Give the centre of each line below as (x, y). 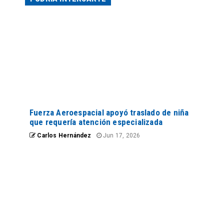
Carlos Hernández (63, 136)
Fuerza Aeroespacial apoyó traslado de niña (109, 113)
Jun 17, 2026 (121, 136)
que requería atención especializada (96, 122)
